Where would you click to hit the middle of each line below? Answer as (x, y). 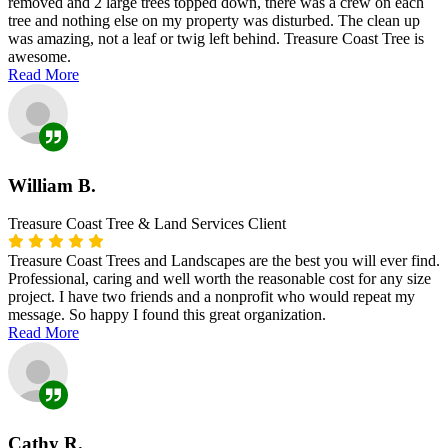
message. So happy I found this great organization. (167, 315)
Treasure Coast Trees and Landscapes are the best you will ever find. (224, 261)
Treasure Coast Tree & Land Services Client (147, 224)
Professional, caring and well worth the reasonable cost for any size (219, 279)
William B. (52, 185)
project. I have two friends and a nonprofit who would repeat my (211, 297)
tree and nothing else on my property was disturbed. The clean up (214, 20)
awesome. (39, 56)
